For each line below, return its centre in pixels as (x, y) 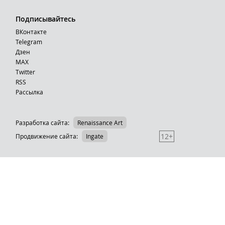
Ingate (95, 136)
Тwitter (26, 72)
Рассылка (30, 92)
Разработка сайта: (43, 123)
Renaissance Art (100, 123)
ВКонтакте (31, 32)
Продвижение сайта (46, 136)
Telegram (29, 42)
